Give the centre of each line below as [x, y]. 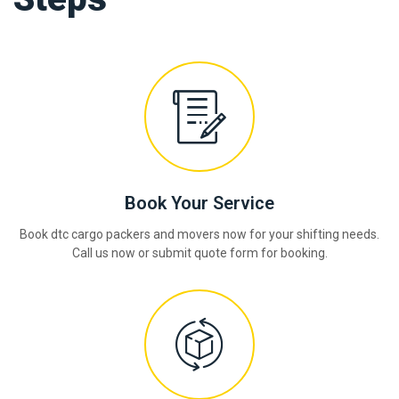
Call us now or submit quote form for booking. [199, 253]
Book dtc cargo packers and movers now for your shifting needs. [199, 235]
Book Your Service [199, 204]
